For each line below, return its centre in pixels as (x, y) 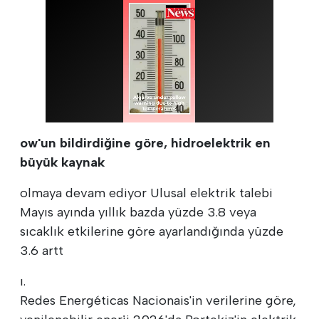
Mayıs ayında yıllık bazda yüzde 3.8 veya (138, 212)
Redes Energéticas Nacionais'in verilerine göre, (158, 300)
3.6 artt (42, 250)
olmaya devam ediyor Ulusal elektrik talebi (146, 193)
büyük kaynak (62, 162)
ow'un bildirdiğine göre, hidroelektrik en (145, 143)
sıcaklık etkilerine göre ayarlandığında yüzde (152, 231)
